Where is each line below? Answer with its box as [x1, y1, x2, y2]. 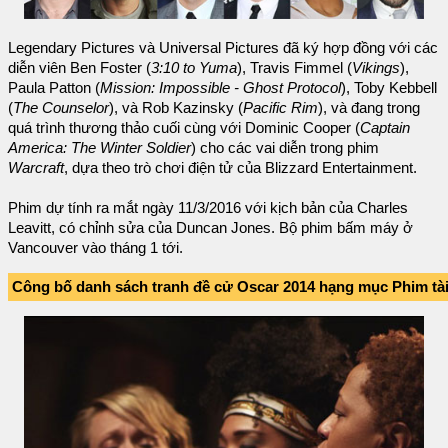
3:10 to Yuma [151, 60, 237, 77]
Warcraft [8, 160, 64, 177]
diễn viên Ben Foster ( [8, 60, 151, 77]
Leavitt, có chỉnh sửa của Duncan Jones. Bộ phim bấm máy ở [8, 220, 413, 237]
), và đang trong [318, 100, 420, 117]
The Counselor [13, 100, 109, 117]
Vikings [352, 60, 400, 77]
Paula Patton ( [8, 80, 100, 97]
